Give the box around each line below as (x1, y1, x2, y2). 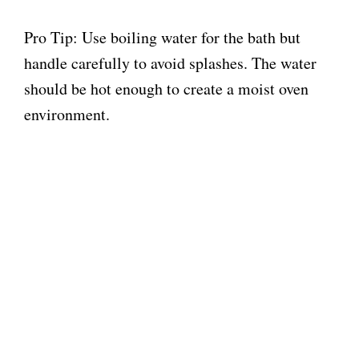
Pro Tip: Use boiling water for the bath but (24, 26, 301, 49)
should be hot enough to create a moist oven (24, 78, 309, 100)
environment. (24, 103, 110, 126)
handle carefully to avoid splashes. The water (24, 52, 317, 75)
